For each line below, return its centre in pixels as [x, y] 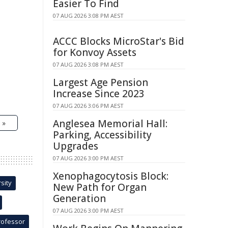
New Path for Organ [100, 187]
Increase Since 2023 [99, 94]
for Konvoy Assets [95, 52]
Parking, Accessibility [102, 135]
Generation [79, 198]
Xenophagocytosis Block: [111, 176]
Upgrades [76, 146]
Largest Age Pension [101, 82]
